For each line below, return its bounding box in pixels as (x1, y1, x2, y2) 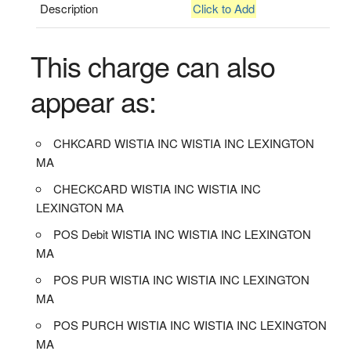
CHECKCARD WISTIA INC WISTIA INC (53, 179, 262, 197)
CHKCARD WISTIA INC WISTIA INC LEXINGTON (53, 134, 315, 151)
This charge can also (30, 45, 275, 85)
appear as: (30, 80, 156, 121)
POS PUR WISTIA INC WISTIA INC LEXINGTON (53, 270, 310, 288)
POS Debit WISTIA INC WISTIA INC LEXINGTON (53, 225, 312, 242)
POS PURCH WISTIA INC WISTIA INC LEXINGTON (53, 316, 327, 333)
